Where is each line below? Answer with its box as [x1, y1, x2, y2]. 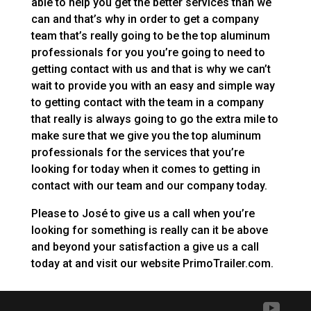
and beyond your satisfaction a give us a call [31, 239, 259, 253]
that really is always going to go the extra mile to [31, 112, 278, 126]
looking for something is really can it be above [31, 223, 268, 237]
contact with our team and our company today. [31, 178, 267, 192]
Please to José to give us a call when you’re [31, 206, 255, 220]
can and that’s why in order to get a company [31, 12, 259, 26]
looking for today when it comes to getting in [31, 162, 260, 176]
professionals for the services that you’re [31, 145, 244, 159]
